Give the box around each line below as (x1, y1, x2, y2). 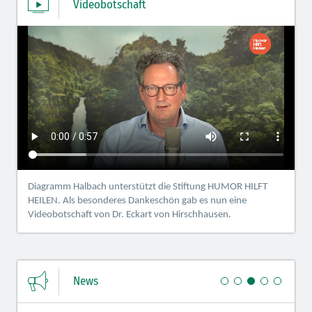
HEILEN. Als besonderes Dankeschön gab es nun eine (28, 196, 247, 207)
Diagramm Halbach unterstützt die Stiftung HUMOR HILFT (28, 182, 267, 193)
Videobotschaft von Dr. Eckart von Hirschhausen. (28, 210, 231, 221)
